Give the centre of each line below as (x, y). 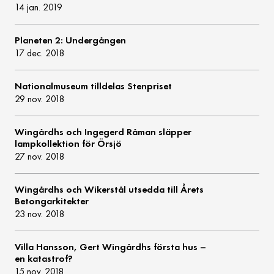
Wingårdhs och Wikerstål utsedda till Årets (109, 190)
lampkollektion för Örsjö (68, 144)
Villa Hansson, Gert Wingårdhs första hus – (111, 247)
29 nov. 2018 (40, 99)
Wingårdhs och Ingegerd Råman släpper (103, 132)
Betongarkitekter (52, 201)
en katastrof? (44, 259)
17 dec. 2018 (40, 53)
